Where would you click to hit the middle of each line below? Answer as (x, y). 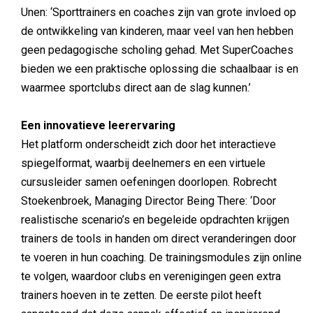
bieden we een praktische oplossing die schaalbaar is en (160, 69)
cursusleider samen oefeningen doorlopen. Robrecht (149, 182)
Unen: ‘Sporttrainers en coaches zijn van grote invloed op (159, 13)
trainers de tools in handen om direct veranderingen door (159, 239)
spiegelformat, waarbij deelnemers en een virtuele (143, 163)
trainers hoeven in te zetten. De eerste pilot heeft (141, 296)
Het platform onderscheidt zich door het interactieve (148, 145)
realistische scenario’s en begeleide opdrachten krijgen (155, 220)
